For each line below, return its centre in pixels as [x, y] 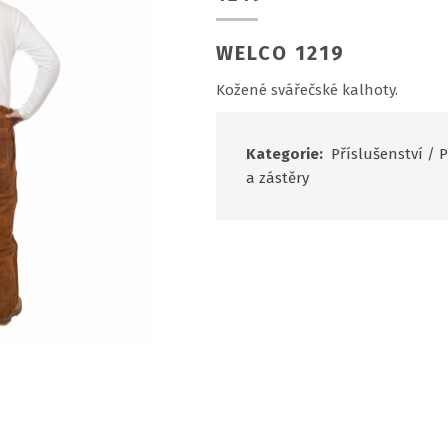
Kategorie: [286, 154]
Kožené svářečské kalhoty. [306, 90]
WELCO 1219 [280, 53]
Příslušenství [376, 154]
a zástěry [277, 178]
